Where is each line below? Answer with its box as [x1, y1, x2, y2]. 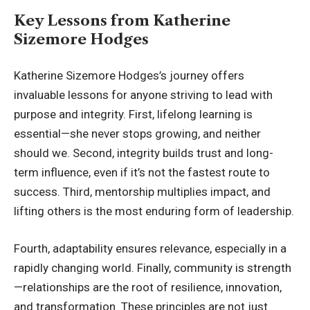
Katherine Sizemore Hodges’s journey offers [14, 69, 244, 83]
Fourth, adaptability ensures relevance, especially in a [14, 241, 286, 255]
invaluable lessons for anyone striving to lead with [14, 88, 273, 102]
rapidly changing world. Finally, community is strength [14, 260, 291, 275]
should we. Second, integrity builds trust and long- [14, 146, 273, 161]
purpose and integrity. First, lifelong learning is [14, 107, 253, 122]
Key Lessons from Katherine [14, 11, 230, 29]
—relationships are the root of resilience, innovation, [14, 280, 282, 294]
